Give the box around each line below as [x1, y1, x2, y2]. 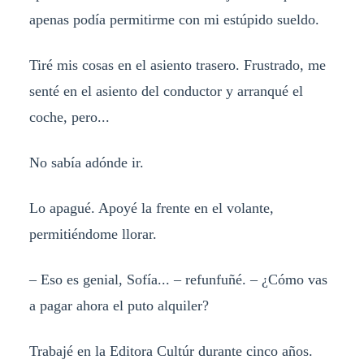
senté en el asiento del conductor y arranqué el [28, 83, 303, 100]
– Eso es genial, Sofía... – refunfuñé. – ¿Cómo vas [28, 271, 327, 288]
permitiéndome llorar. [28, 225, 157, 242]
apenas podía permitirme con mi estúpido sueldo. [28, 11, 319, 28]
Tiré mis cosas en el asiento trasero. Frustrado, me [28, 57, 326, 74]
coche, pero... [28, 109, 110, 126]
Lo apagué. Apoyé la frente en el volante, [28, 199, 274, 216]
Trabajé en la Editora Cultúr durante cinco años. [28, 342, 313, 359]
